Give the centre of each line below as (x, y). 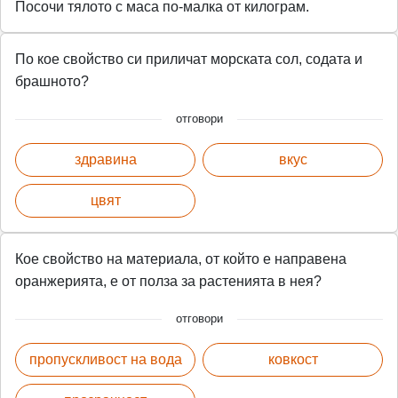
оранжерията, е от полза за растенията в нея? (168, 281)
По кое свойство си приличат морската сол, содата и (189, 59)
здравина (105, 159)
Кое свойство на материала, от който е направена (181, 259)
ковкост (293, 359)
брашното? (52, 81)
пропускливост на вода (105, 359)
